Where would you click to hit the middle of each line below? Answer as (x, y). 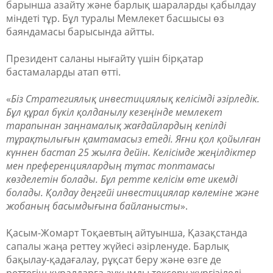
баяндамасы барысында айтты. (80, 32)
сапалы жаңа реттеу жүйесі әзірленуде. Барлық (118, 246)
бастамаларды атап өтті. (63, 72)
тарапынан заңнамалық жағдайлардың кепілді (116, 126)
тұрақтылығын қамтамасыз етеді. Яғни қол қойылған (133, 139)
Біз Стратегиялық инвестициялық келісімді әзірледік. (135, 99)
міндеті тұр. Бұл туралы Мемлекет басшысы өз (115, 18)
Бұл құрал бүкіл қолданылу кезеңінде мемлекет (114, 112)
